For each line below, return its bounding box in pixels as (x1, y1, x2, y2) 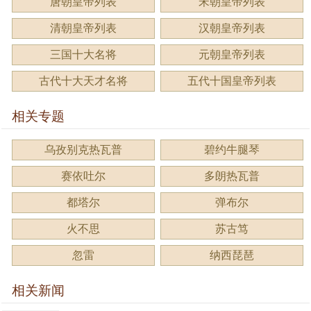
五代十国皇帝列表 (187, 74, 277, 87)
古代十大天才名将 (38, 74, 128, 87)
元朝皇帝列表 (199, 48, 266, 60)
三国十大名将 (49, 48, 117, 60)
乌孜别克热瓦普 (44, 143, 122, 155)
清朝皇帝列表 (49, 22, 117, 34)
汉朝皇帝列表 (199, 22, 266, 34)
